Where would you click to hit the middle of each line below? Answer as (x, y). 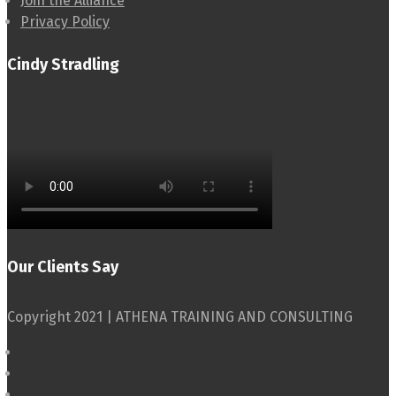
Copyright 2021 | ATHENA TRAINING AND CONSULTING (180, 317)
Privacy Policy (65, 21)
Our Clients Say (63, 267)
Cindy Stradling (63, 64)
